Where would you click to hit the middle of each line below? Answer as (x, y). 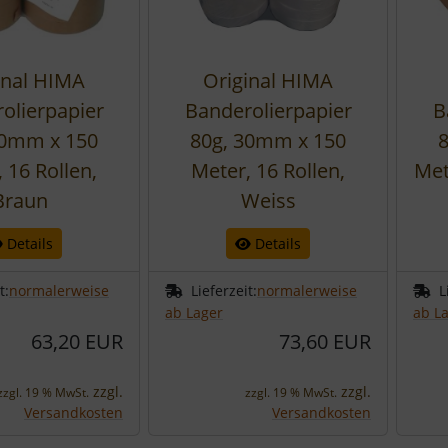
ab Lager (194, 312)
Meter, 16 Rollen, (268, 170)
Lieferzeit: (224, 290)
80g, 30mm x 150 (268, 140)
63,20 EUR (77, 341)
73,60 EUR (325, 341)
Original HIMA (268, 80)
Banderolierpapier (268, 110)
